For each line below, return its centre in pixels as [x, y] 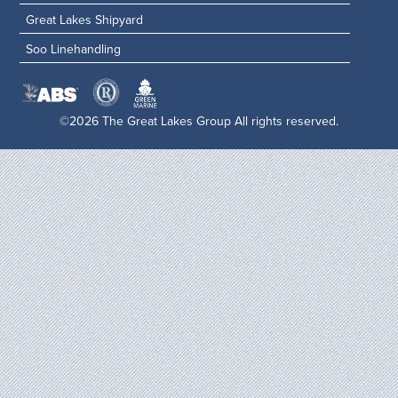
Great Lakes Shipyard [84, 20]
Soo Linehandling [73, 49]
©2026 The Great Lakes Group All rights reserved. [199, 122]
